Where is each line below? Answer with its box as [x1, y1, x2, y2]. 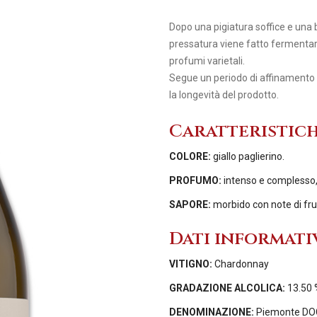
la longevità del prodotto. [169, 89, 281, 101]
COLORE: [169, 150, 213, 162]
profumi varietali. [169, 55, 245, 67]
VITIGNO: [169, 258, 214, 270]
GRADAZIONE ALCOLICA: [169, 282, 287, 294]
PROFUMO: [169, 174, 224, 186]
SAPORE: [169, 198, 213, 210]
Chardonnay [214, 258, 269, 270]
